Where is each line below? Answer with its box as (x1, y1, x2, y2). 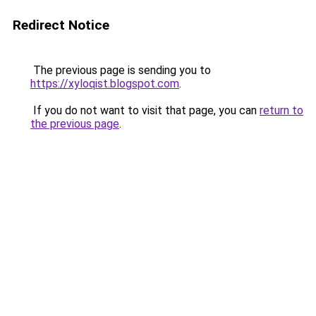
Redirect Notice (13, 17, 109, 33)
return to (260, 104, 303, 117)
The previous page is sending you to (30, 63, 211, 77)
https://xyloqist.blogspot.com (30, 77, 179, 90)
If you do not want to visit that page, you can (30, 104, 260, 117)
